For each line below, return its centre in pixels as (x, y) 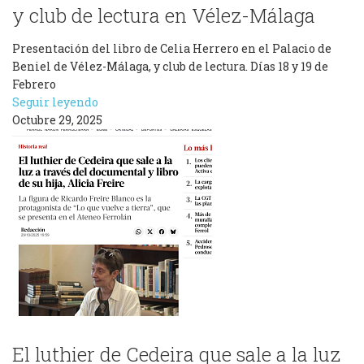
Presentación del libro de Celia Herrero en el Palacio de (172, 48)
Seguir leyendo (55, 102)
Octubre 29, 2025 (57, 120)
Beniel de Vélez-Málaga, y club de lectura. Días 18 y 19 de (170, 66)
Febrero (34, 84)
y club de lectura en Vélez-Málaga (164, 15)
